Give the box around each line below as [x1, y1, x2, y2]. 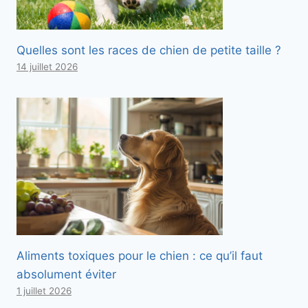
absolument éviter [16, 267, 116, 282]
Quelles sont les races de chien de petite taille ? [16, 43, 281, 58]
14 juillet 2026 [16, 61, 78, 73]
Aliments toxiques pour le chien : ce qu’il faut [16, 249, 263, 263]
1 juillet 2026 [16, 285, 71, 297]
